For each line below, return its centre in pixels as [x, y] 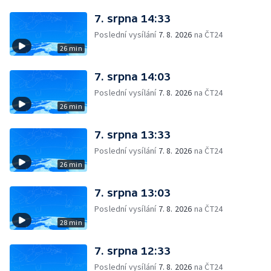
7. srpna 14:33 [132, 18]
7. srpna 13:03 [132, 193]
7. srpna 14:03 [132, 77]
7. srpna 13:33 [132, 135]
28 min [71, 222]
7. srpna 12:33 [132, 251]
